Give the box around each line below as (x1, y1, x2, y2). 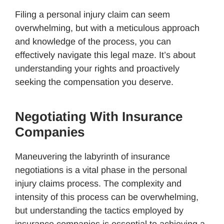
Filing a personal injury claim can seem (15, 9, 170, 19)
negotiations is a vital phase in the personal (15, 164, 187, 175)
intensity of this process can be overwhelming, (15, 191, 198, 202)
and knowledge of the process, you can (15, 36, 171, 46)
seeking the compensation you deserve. (15, 76, 173, 87)
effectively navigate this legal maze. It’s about (15, 49, 195, 60)
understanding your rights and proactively (15, 63, 179, 73)
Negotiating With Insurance (15, 108, 182, 124)
